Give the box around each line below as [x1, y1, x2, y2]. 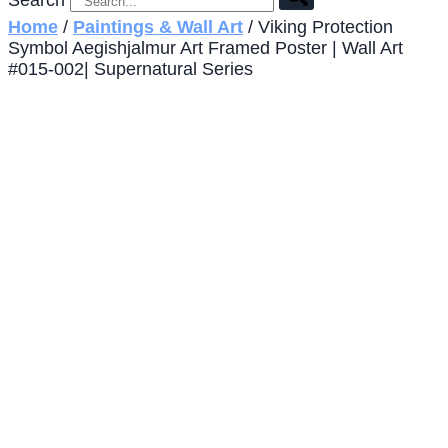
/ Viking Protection [243, 17, 393, 38]
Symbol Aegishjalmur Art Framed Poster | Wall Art [8, 38, 403, 59]
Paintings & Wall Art [73, 17, 243, 38]
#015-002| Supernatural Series [8, 59, 253, 80]
